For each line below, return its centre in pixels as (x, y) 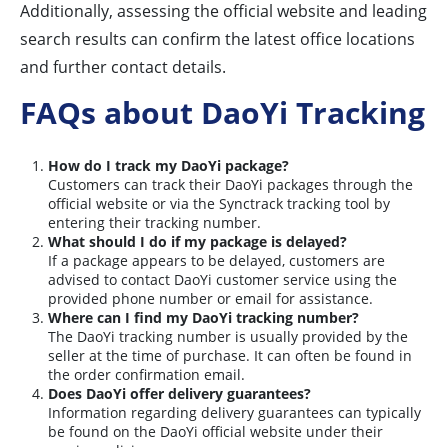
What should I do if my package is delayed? (197, 242)
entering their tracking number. (154, 223)
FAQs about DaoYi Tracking (222, 113)
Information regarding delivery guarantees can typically (234, 413)
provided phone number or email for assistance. (210, 299)
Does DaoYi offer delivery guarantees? (179, 394)
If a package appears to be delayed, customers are (216, 261)
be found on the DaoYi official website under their (215, 432)
